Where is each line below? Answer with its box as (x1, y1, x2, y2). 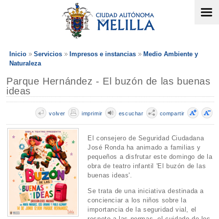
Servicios (34, 50, 62, 58)
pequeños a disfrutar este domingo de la (88, 153, 213, 161)
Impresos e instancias (69, 50, 136, 58)
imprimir (81, 110, 103, 116)
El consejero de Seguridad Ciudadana (88, 134, 204, 142)
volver (49, 110, 66, 116)
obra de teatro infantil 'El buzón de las (88, 162, 206, 170)
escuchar (118, 110, 144, 116)
